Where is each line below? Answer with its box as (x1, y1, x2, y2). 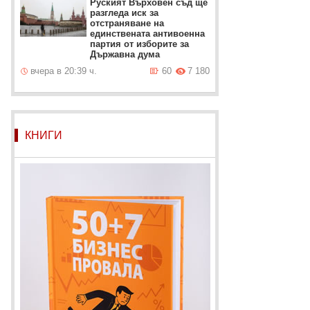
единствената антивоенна (90, 28, 206, 39)
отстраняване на (90, 18, 165, 28)
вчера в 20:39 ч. (30, 66, 98, 76)
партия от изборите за (90, 39, 190, 49)
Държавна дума (90, 49, 161, 60)
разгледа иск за (90, 8, 159, 18)
